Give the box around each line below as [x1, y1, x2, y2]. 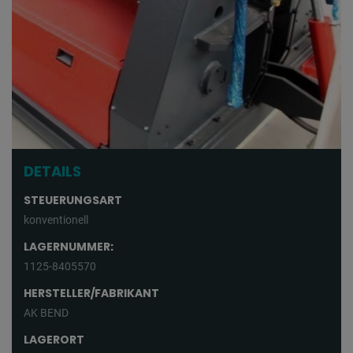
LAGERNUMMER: [24, 239, 113, 255]
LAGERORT [24, 332, 84, 348]
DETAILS [24, 162, 81, 182]
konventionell [24, 214, 88, 227]
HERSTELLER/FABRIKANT [24, 285, 159, 302]
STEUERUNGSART [24, 192, 122, 209]
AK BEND [24, 307, 69, 320]
